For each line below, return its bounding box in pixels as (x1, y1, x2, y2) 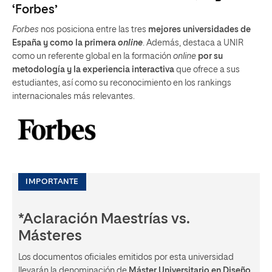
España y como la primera (12, 39, 116, 48)
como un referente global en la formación (12, 52, 173, 61)
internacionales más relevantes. (12, 92, 135, 101)
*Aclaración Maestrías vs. (18, 211, 190, 226)
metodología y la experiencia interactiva (12, 66, 174, 75)
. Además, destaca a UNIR (143, 39, 243, 48)
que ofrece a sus (174, 66, 240, 75)
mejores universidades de (148, 25, 251, 35)
